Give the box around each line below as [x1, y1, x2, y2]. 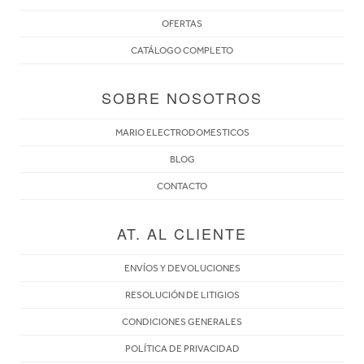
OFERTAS [162, 17, 202, 29]
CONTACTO [157, 180, 207, 192]
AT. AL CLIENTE [117, 222, 247, 244]
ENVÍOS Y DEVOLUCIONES [123, 262, 240, 274]
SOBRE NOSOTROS [102, 86, 262, 108]
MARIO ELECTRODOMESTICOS [115, 126, 249, 138]
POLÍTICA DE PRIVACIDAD [124, 342, 240, 354]
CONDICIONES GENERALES [122, 315, 242, 327]
